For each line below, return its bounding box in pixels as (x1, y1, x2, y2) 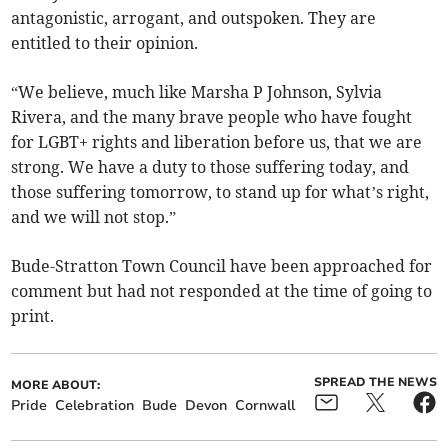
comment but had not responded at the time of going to (11, 281, 433, 302)
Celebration (55, 396, 135, 416)
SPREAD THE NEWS (313, 374, 437, 391)
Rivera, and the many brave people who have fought (11, 107, 413, 128)
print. (11, 306, 59, 327)
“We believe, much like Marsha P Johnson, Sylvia (11, 82, 383, 103)
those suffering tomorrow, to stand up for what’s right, (11, 182, 430, 203)
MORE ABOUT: (11, 377, 101, 394)
